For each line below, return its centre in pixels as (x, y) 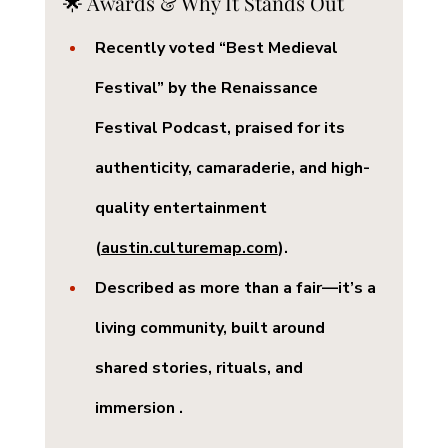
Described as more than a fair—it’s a (237, 288)
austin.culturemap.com (189, 248)
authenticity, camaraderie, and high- (232, 168)
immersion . (138, 408)
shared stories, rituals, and (200, 368)
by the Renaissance (242, 88)
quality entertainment (182, 208)
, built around (275, 328)
